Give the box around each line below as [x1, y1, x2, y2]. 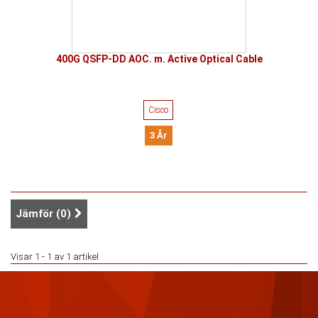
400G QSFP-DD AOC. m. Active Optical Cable [55, 53, 263, 65]
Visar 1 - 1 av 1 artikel [11, 251, 99, 262]
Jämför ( [16, 207, 60, 220]
